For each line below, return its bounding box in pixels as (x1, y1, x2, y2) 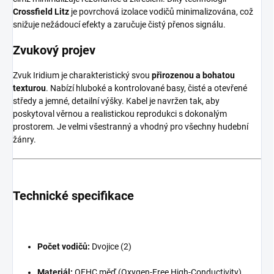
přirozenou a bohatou (152, 70, 235, 80)
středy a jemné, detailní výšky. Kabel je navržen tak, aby (13, 95, 220, 106)
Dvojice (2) (90, 241, 131, 251)
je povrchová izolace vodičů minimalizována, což (69, 6, 253, 17)
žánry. (13, 134, 36, 144)
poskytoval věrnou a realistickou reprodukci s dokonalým (13, 108, 227, 119)
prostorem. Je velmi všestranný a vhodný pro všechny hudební (13, 121, 248, 131)
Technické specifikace (13, 188, 134, 203)
